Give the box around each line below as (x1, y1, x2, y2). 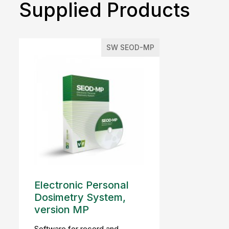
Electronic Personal (34, 179, 129, 192)
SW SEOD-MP (106, 43, 154, 52)
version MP (34, 203, 89, 216)
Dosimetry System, (34, 191, 126, 204)
